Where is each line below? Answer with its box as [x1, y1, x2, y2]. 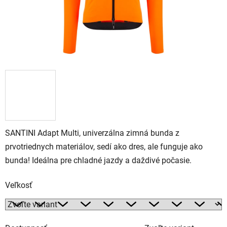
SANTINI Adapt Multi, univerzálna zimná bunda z [5, 128, 179, 138]
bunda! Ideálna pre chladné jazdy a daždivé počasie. [5, 155, 192, 165]
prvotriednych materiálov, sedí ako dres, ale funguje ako [5, 141, 203, 152]
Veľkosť [5, 180, 32, 190]
